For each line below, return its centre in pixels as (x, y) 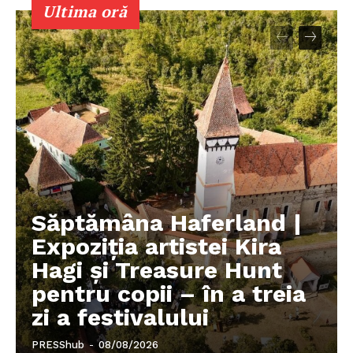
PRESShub (58, 345)
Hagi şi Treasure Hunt (157, 270)
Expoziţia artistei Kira (156, 247)
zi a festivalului (120, 318)
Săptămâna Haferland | (167, 223)
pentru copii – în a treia (169, 294)
